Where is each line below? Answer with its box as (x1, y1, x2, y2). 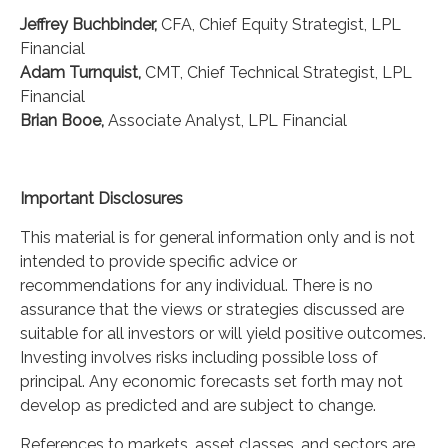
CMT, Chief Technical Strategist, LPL (145, 63, 412, 82)
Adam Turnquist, (20, 63, 145, 82)
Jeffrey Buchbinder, (20, 15, 161, 34)
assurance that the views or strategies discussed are (20, 300, 404, 319)
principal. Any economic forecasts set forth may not (20, 372, 403, 391)
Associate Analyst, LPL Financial (108, 111, 347, 130)
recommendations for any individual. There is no (20, 276, 373, 295)
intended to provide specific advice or (20, 252, 297, 271)
